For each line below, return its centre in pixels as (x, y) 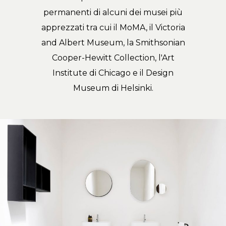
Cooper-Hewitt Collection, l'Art (113, 58)
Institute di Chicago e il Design (113, 73)
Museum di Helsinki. (113, 88)
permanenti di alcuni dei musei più (113, 12)
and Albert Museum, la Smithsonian (113, 42)
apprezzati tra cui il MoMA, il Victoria (113, 27)
